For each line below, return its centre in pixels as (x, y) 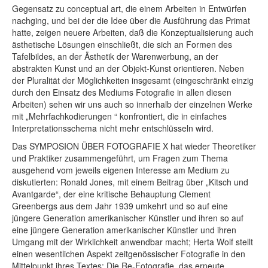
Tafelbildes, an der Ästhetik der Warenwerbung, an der (115, 56)
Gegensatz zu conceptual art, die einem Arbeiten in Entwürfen (129, 8)
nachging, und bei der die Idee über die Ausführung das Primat (131, 20)
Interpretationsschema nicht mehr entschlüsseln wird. (113, 128)
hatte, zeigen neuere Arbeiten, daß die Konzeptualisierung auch (133, 32)
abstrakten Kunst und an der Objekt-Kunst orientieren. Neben (128, 68)
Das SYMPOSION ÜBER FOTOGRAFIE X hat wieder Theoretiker (134, 146)
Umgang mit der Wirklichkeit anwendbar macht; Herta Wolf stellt (133, 241)
